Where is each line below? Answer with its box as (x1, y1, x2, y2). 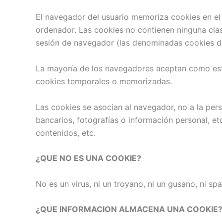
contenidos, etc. (36, 127, 96, 138)
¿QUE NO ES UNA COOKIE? (36, 153, 141, 164)
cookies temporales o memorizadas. (36, 76, 172, 86)
